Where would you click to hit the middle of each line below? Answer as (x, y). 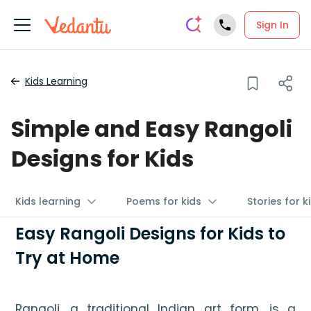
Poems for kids (164, 201)
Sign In (272, 25)
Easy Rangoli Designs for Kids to (151, 234)
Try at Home (68, 258)
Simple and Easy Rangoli (152, 129)
